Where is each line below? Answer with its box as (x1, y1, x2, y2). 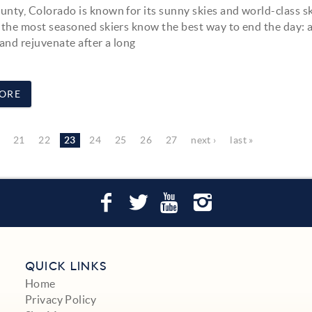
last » (230, 134, 253, 146)
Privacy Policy (24, 293, 97, 306)
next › (191, 134, 217, 146)
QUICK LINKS (24, 258, 108, 276)
